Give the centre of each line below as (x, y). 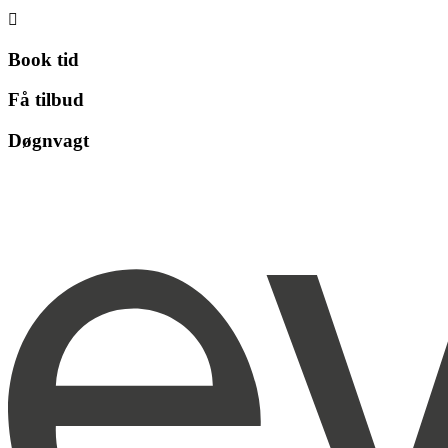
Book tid (43, 59)
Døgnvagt (48, 141)
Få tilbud (46, 100)
